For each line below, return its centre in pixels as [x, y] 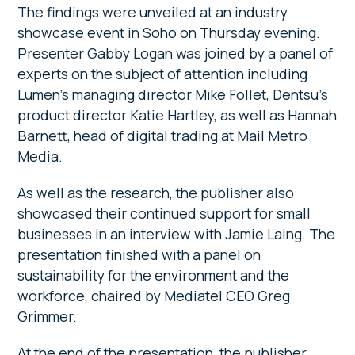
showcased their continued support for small [164, 213]
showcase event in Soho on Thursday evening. [169, 32]
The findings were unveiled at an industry [153, 11]
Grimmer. [48, 316]
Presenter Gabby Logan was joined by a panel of [176, 53]
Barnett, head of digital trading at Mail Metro [163, 135]
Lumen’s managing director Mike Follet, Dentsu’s [173, 94]
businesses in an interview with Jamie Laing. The [177, 233]
